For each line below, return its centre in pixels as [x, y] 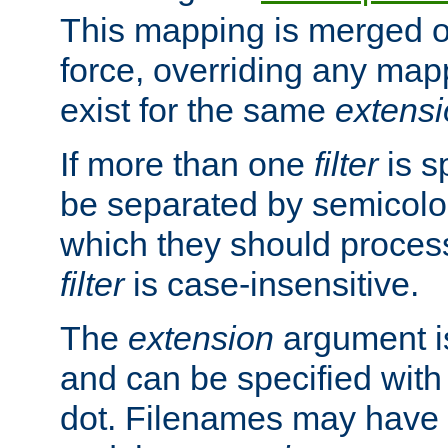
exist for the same [197, 109]
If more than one [187, 163]
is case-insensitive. [271, 283]
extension [201, 337]
